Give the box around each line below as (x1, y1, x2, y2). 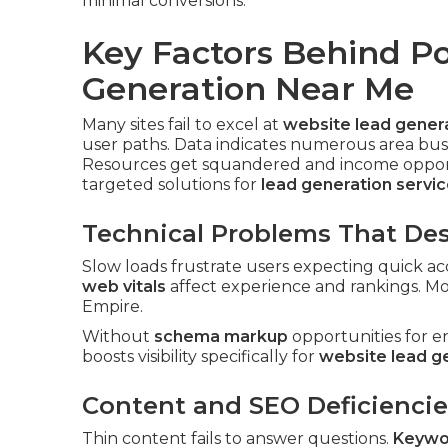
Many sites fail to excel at (82, 115, 283, 134)
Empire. (82, 297, 143, 316)
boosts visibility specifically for (82, 347, 319, 366)
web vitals (82, 277, 166, 296)
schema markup (154, 327, 288, 346)
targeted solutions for (82, 175, 261, 194)
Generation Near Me (82, 69, 414, 108)
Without (82, 327, 154, 346)
